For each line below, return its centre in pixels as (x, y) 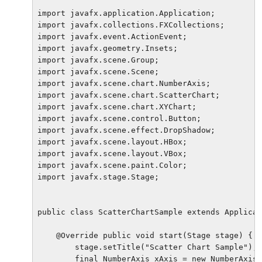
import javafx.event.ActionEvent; (112, 37)
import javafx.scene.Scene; (98, 72)
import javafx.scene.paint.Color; (112, 166)
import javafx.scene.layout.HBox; (112, 142)
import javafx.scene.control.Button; (119, 119)
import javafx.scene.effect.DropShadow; (126, 130)
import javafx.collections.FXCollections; (131, 25)
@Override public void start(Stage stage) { (145, 236)
